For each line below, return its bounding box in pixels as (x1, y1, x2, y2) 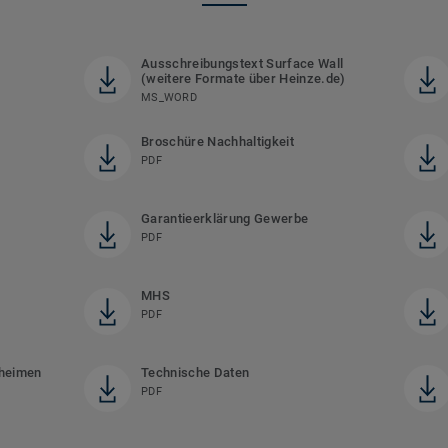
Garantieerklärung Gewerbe (140, 210, 309, 226)
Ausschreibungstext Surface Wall (140, 55, 344, 71)
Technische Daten (140, 364, 250, 380)
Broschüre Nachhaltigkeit (140, 133, 294, 149)
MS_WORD (140, 90, 197, 104)
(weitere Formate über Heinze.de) (140, 70, 346, 86)
